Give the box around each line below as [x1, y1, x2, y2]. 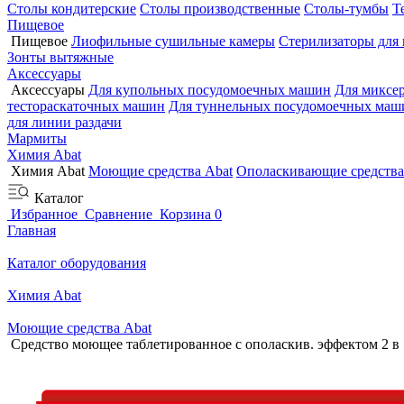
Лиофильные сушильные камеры [71, 33, 275, 49]
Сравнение [85, 207, 152, 222]
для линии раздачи [7, 115, 122, 130]
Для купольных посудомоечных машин [88, 82, 331, 97]
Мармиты [7, 131, 67, 146]
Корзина [160, 207, 211, 222]
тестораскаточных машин [7, 98, 165, 114]
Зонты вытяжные [7, 50, 114, 65]
